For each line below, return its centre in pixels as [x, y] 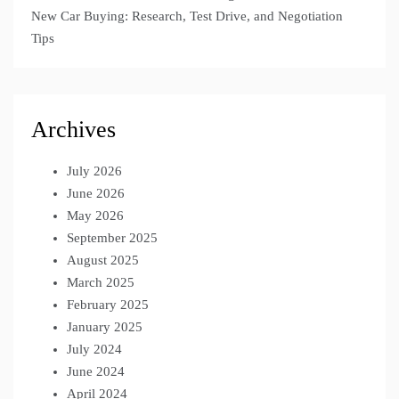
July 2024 [94, 349]
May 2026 [95, 215]
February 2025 [108, 304]
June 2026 [96, 193]
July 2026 [94, 171]
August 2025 [103, 260]
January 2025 [105, 326]
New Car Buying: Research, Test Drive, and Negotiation [187, 16]
